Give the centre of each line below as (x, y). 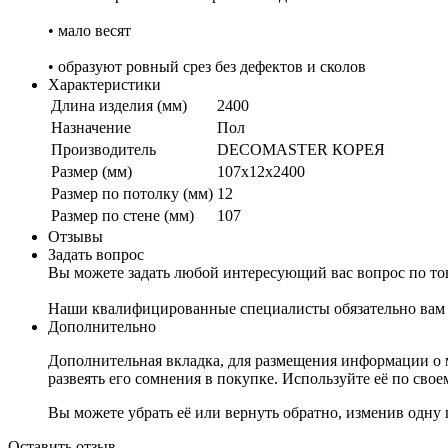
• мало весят (89, 30)
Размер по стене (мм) (122, 215)
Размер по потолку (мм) (132, 193)
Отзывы (75, 236)
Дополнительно (102, 326)
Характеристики (104, 84)
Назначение (91, 127)
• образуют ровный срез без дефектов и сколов (207, 66)
